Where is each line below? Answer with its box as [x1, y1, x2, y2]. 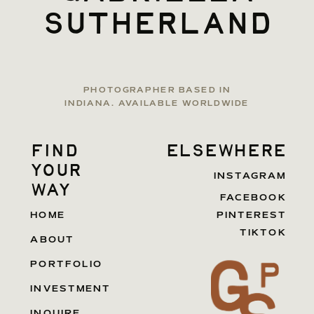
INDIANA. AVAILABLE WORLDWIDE [64, 97, 250, 108]
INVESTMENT [30, 282, 111, 294]
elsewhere [165, 144, 287, 158]
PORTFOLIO [30, 258, 103, 270]
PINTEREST [216, 209, 287, 221]
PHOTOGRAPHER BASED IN [83, 84, 231, 95]
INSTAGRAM [213, 170, 287, 182]
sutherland [42, 11, 274, 38]
